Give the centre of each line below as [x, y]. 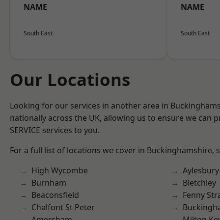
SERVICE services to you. [55, 130]
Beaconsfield [55, 195]
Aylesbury [201, 170]
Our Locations [70, 79]
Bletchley [199, 183]
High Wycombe [60, 170]
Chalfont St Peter [63, 207]
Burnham [49, 183]
